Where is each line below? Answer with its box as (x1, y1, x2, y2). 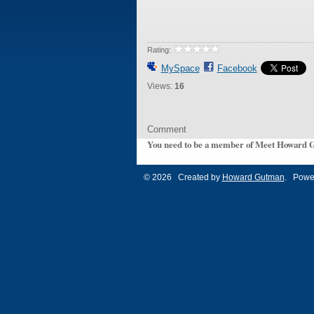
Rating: (146, 45, 171, 54)
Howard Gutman (221, 172, 285, 182)
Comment (146, 123, 186, 135)
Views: (146, 81, 172, 91)
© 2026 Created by (143, 172, 222, 182)
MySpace (161, 62, 200, 74)
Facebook (217, 62, 257, 74)
